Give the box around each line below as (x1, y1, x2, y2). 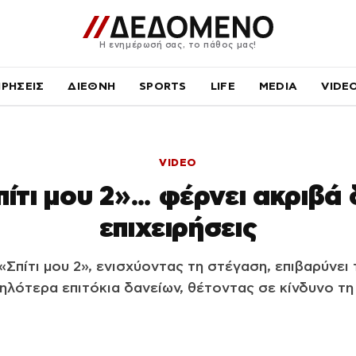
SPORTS (139, 79, 187, 92)
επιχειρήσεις (99, 212, 257, 242)
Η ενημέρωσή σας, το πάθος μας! (99, 39, 257, 49)
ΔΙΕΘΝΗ (68, 79, 116, 92)
